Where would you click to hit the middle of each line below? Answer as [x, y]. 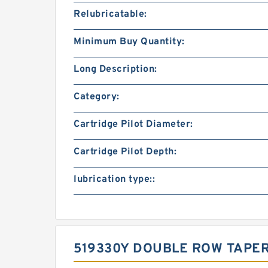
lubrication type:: [114, 179]
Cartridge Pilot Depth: [125, 152]
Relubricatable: [110, 14]
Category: [97, 97]
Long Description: [115, 69]
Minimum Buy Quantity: [129, 42]
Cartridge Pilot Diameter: [133, 124]
